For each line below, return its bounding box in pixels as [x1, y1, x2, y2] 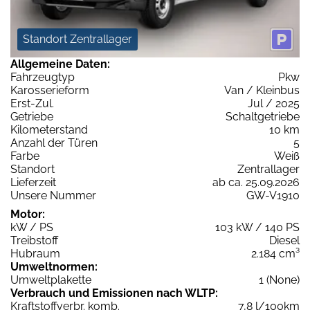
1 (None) [259, 273, 300, 286]
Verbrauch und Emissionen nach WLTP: [10, 286, 218, 300]
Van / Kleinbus [224, 83, 300, 97]
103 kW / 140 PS [215, 220, 300, 234]
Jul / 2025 [248, 96, 300, 110]
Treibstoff [10, 233, 58, 247]
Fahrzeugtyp [10, 70, 75, 84]
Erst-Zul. [10, 96, 54, 110]
